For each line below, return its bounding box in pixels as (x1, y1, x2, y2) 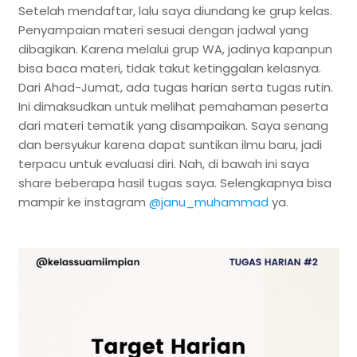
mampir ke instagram (18, 194, 149, 211)
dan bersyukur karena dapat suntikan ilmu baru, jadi (18, 136, 322, 154)
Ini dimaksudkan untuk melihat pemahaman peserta (18, 98, 328, 116)
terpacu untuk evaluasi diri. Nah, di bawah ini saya (18, 155, 309, 173)
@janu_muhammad (148, 194, 269, 211)
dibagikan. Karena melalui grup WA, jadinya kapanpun (18, 41, 332, 58)
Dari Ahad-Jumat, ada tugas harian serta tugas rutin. (18, 79, 333, 96)
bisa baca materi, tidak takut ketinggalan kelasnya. (18, 60, 321, 77)
